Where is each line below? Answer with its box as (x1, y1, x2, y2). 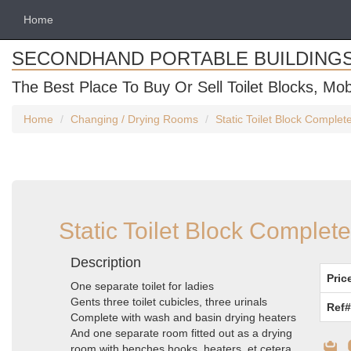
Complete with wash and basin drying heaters (71, 311, 296, 324)
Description (71, 255, 141, 270)
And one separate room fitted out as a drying (71, 327, 292, 339)
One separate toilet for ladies (71, 280, 214, 292)
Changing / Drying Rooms (71, 113, 198, 125)
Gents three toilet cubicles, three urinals (71, 295, 267, 308)
